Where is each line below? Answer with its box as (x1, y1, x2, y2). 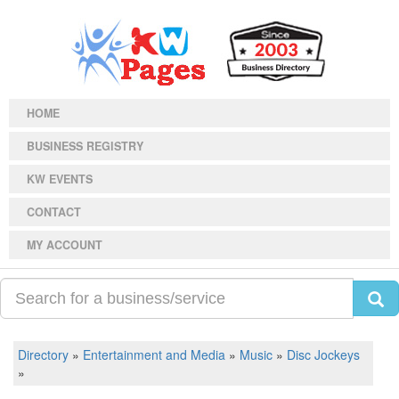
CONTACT (27, 204, 81, 220)
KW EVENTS (27, 171, 93, 187)
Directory (18, 346, 69, 363)
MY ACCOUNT (27, 237, 102, 253)
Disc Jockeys (287, 346, 360, 363)
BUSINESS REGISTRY (27, 138, 143, 154)
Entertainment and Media (83, 346, 225, 363)
